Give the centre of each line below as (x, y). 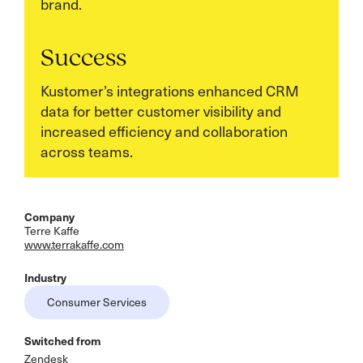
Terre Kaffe (52, 230)
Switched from (63, 340)
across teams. (87, 151)
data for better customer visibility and (161, 110)
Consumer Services (97, 301)
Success (83, 59)
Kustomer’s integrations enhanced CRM (170, 90)
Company (49, 216)
